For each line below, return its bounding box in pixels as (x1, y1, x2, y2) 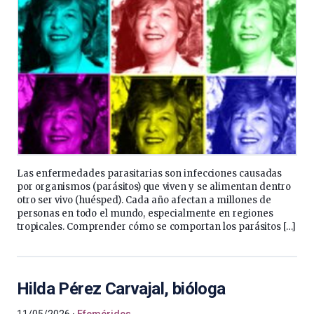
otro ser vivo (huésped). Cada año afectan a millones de (17, 194, 271, 206)
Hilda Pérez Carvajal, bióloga (17, 279, 226, 299)
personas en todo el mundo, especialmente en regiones (17, 207, 273, 219)
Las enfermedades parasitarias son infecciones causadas (17, 168, 282, 179)
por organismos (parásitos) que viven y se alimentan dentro (17, 181, 291, 193)
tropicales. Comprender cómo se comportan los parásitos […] (17, 221, 296, 233)
